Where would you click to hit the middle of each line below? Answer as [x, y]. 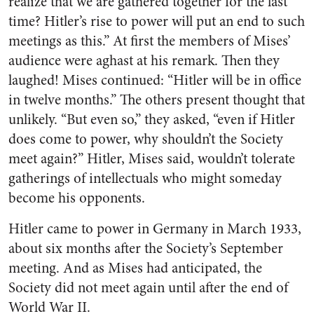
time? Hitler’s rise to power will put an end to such [157, 21]
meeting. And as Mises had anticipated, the [135, 268]
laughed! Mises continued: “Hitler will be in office [155, 80]
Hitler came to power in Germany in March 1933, [155, 229]
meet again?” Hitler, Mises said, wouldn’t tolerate [152, 159]
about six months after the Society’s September [146, 248]
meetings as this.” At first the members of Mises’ [150, 41]
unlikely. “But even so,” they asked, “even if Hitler [152, 120]
